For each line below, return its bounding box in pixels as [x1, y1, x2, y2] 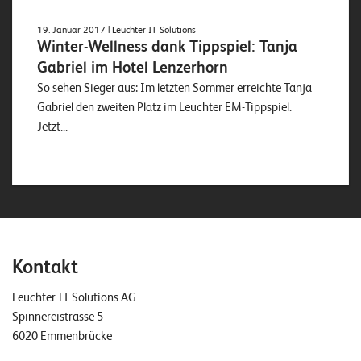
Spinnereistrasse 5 [12, 309, 103, 325]
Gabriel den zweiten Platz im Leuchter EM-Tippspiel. [37, 100, 292, 115]
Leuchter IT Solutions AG [12, 290, 136, 305]
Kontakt [12, 255, 78, 279]
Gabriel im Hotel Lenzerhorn [37, 59, 228, 77]
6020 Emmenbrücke [12, 329, 112, 344]
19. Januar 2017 [37, 24, 108, 36]
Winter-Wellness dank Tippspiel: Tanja [37, 38, 297, 56]
